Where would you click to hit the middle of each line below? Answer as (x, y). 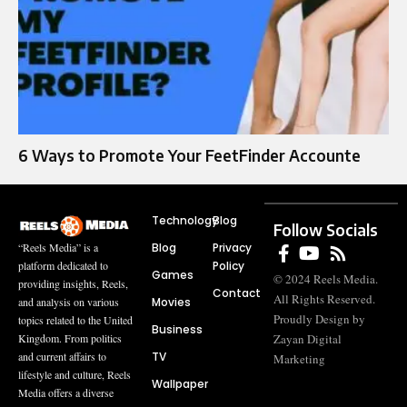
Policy (228, 265)
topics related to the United (75, 319)
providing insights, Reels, (73, 283)
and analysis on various (69, 301)
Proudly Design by (320, 318)
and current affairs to (62, 356)
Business (177, 329)
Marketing (300, 358)
